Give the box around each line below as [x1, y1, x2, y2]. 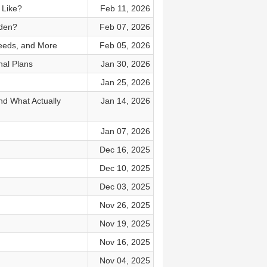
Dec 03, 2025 [99, 182, 150, 191]
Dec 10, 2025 [99, 163, 150, 173]
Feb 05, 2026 [99, 41, 150, 50]
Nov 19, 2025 [99, 219, 150, 228]
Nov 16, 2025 [99, 237, 150, 247]
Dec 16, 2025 [99, 145, 150, 154]
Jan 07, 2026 [100, 126, 150, 136]
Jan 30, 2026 [100, 59, 150, 69]
